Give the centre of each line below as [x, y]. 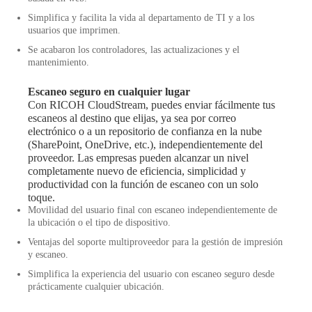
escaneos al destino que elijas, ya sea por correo [132, 118]
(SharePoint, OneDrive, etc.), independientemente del [145, 145]
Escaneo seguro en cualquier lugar [109, 92]
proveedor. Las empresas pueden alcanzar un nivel [138, 158]
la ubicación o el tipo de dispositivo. [99, 223]
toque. [41, 197]
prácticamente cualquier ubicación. [96, 287]
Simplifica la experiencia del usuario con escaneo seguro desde [151, 274]
